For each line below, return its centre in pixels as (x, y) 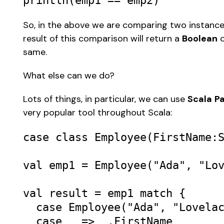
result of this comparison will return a (103, 39)
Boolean (200, 39)
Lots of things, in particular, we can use (105, 99)
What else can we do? (70, 76)
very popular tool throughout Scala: (99, 113)
